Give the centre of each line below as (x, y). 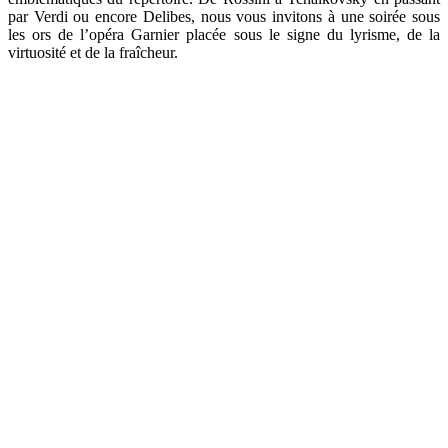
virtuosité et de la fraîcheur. (93, 52)
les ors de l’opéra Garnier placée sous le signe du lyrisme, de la (224, 34)
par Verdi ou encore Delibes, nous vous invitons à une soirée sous (224, 16)
